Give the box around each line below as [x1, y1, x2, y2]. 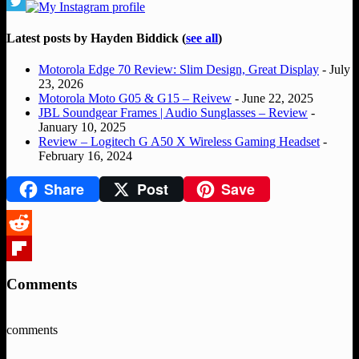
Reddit [6, 240, 40, 255]
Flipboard [6, 266, 55, 280]
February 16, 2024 [38, 149, 132, 163]
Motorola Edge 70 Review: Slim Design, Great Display [38, 63, 319, 77]
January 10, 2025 [38, 120, 126, 135]
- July [319, 63, 350, 77]
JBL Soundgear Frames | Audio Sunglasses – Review [38, 106, 308, 120]
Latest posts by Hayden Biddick [6, 30, 182, 45]
